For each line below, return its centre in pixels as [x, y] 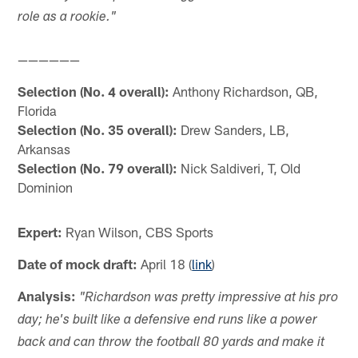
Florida [38, 110]
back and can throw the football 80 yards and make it [171, 343]
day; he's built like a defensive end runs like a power [168, 320]
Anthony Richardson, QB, [244, 91]
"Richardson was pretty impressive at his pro [209, 298]
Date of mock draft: [78, 263]
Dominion [46, 187]
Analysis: [47, 295]
